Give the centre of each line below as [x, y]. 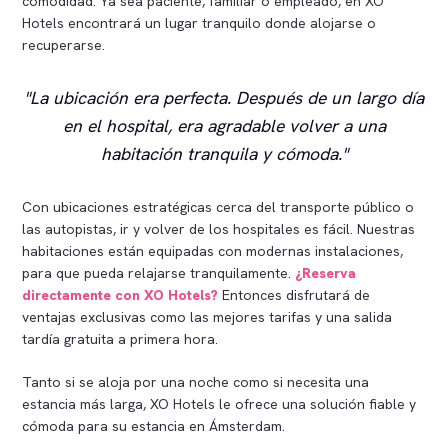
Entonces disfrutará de [294, 294]
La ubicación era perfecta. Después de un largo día [227, 97]
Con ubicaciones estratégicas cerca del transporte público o [218, 206]
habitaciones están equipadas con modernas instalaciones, [213, 250]
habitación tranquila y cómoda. [221, 153]
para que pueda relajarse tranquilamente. [159, 272]
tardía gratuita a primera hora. [120, 338]
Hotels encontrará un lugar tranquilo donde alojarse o [199, 22]
